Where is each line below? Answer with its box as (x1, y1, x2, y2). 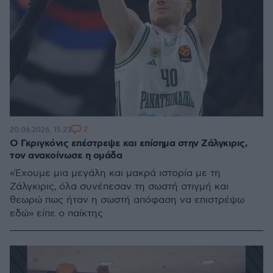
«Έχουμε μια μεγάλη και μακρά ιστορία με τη (10, 168, 221, 179)
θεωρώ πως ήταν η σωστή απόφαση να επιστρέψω (10, 194, 244, 206)
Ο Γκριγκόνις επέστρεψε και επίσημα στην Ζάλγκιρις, (10, 137, 247, 150)
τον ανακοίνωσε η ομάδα (10, 149, 122, 162)
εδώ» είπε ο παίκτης (10, 208, 103, 219)
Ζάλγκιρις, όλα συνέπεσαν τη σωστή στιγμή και (10, 181, 229, 193)
